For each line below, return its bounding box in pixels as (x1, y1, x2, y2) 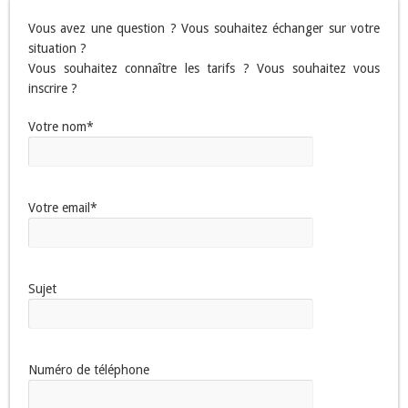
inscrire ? (28, 81, 77, 97)
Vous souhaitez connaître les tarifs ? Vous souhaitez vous (28, 61, 380, 76)
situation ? (28, 41, 87, 56)
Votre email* (28, 200, 97, 216)
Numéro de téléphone (28, 362, 149, 378)
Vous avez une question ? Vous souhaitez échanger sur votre (28, 21, 380, 36)
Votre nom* (28, 119, 94, 135)
